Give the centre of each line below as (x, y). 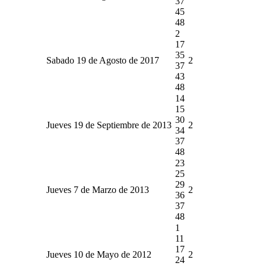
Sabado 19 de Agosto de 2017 (103, 60)
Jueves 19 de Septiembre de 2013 (109, 125)
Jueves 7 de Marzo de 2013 (98, 189)
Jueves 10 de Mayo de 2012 (99, 254)
